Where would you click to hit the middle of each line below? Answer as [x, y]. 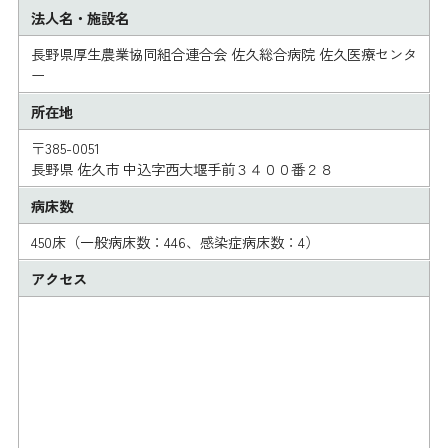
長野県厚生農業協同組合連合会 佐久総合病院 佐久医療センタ [223, 54]
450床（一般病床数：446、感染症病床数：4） [174, 242]
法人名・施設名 [79, 17]
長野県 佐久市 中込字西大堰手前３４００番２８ [181, 169]
